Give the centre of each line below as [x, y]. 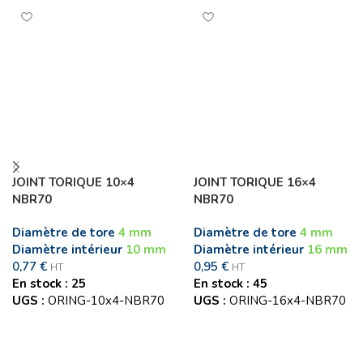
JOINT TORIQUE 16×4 [255, 183]
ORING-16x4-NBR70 [288, 301]
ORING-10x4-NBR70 [106, 301]
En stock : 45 [231, 284]
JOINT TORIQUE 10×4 [73, 183]
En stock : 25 [49, 284]
